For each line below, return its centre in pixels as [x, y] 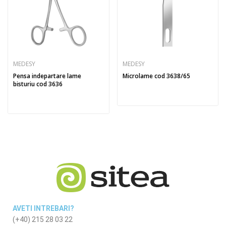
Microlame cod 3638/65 [156, 76]
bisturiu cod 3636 [38, 84]
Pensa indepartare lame [47, 76]
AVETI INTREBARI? [43, 208]
